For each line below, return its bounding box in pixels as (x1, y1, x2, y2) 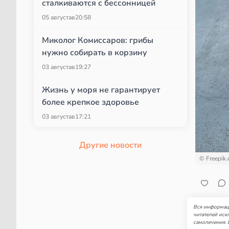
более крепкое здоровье (42, 97, 139, 108)
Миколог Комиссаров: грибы (42, 35, 153, 46)
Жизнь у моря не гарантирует (42, 84, 160, 96)
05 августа (42, 13, 72, 21)
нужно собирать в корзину (42, 47, 147, 58)
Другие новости (79, 140, 142, 151)
